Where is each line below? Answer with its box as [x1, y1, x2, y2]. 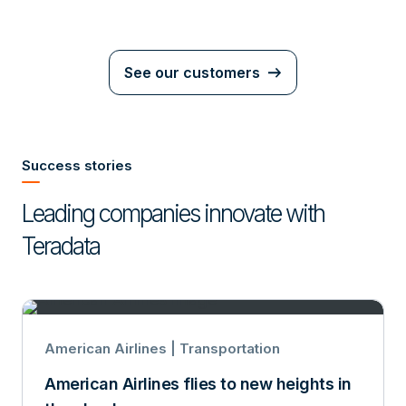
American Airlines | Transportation [44, 339, 280, 357]
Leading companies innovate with [22, 198, 324, 227]
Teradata [22, 231, 100, 260]
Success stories [22, 156, 132, 174]
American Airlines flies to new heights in [44, 373, 352, 393]
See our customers [124, 63, 260, 82]
